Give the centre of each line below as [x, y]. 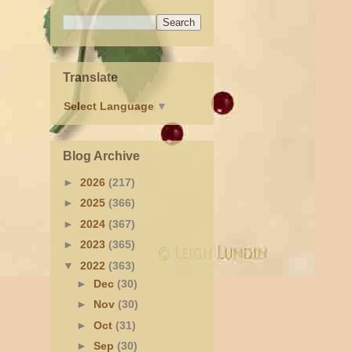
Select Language [109, 106]
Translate [90, 77]
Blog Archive [101, 156]
